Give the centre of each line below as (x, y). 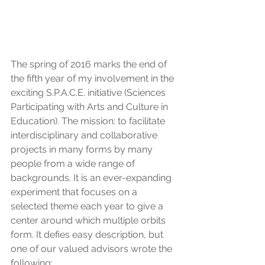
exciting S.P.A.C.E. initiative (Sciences (89, 93)
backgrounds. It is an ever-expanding (92, 178)
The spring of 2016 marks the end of (90, 64)
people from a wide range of (74, 164)
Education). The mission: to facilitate (89, 121)
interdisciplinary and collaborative (85, 135)
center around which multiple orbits (89, 220)
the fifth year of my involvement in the (93, 78)
